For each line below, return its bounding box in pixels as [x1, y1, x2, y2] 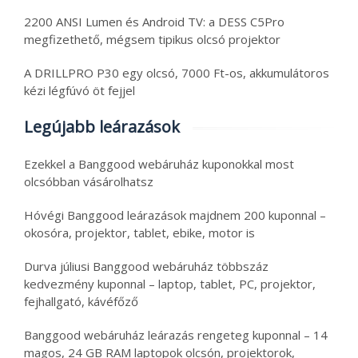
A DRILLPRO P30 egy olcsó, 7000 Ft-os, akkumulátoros [24, 65, 329, 82]
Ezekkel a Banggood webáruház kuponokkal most [24, 156, 294, 173]
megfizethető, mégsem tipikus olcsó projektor [24, 31, 280, 48]
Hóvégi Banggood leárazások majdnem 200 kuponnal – [24, 207, 326, 224]
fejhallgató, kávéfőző [24, 293, 138, 310]
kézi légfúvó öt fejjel [24, 82, 135, 99]
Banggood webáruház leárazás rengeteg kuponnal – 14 [24, 327, 328, 344]
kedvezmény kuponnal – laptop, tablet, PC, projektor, [24, 276, 316, 292]
